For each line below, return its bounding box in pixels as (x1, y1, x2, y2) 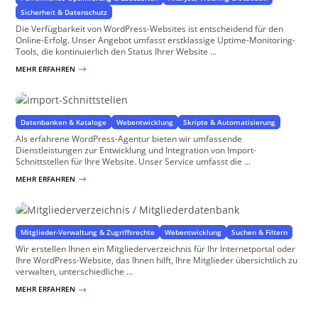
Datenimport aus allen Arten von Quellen (23, 90, 164, 101)
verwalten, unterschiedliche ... (16, 265, 133, 278)
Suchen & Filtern (231, 227, 288, 238)
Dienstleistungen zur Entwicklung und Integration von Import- (16, 144, 257, 157)
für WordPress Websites (23, 200, 104, 211)
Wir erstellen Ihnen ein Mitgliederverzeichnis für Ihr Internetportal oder (16, 243, 296, 256)
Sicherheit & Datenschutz (21, 6, 108, 17)
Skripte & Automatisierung (183, 117, 276, 128)
